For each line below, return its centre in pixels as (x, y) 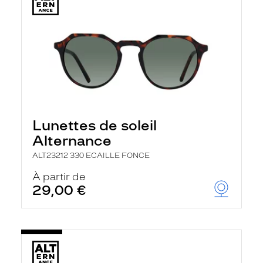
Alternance (72, 141)
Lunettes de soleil (95, 125)
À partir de (59, 177)
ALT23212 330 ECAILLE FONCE (91, 156)
